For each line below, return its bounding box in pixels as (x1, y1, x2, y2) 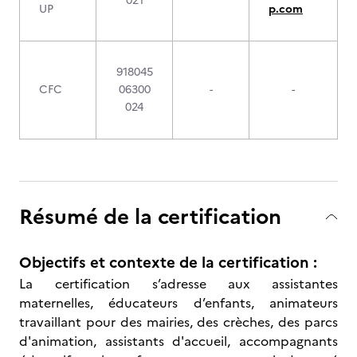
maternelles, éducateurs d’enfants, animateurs (19, 293, 338, 312)
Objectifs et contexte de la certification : (19, 251, 317, 274)
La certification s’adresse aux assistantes (19, 274, 338, 293)
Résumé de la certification (19, 201, 281, 232)
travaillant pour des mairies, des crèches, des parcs (19, 312, 338, 331)
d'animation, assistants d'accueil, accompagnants (19, 331, 338, 351)
